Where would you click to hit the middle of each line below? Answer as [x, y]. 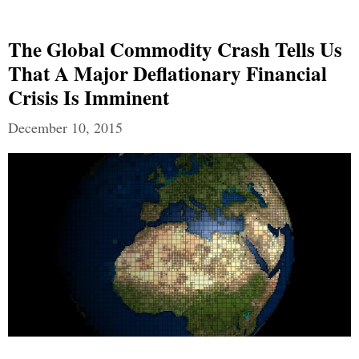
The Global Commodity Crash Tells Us [175, 50]
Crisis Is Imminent [89, 98]
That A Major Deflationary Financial [167, 74]
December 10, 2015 [65, 128]
